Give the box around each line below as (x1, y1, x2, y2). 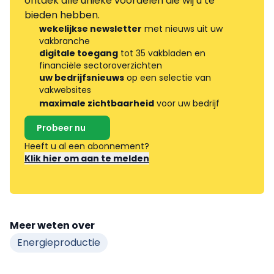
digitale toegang (39, 47, 118, 60)
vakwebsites (39, 84, 91, 97)
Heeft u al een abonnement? (24, 140, 152, 153)
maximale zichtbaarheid (39, 97, 154, 110)
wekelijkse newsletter (39, 23, 142, 35)
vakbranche (39, 35, 90, 48)
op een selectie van (124, 72, 211, 84)
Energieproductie (17, 235, 100, 250)
